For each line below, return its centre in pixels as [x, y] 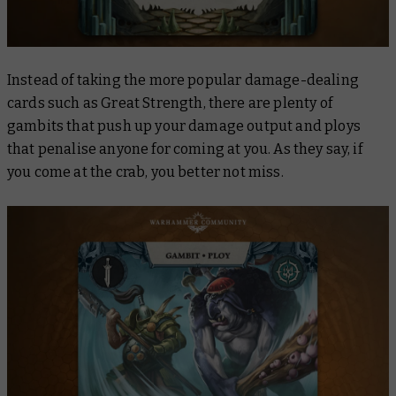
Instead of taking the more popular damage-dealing [183, 80]
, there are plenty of [267, 103]
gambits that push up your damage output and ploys [184, 126]
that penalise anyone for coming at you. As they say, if [185, 148]
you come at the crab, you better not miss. [145, 171]
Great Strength [152, 103]
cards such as [54, 103]
